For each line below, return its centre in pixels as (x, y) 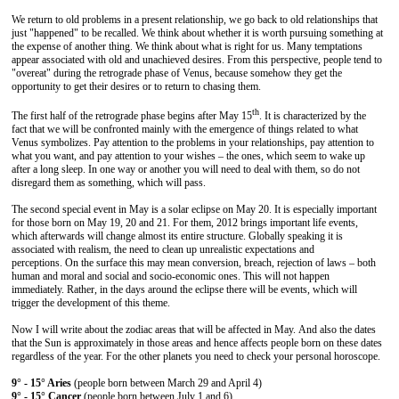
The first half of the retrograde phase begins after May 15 (132, 116)
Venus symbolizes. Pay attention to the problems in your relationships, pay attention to (193, 142)
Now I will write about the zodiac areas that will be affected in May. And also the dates (194, 330)
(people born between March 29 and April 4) (167, 383)
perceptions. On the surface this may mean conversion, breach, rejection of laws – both (194, 263)
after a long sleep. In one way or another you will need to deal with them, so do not (186, 169)
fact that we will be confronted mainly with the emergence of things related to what (185, 129)
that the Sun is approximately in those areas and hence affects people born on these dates (197, 343)
